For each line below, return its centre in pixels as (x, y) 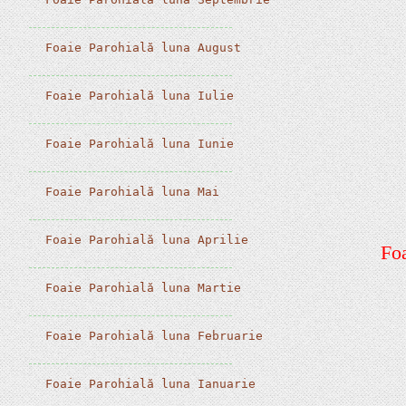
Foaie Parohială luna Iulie (136, 96)
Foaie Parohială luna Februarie (151, 336)
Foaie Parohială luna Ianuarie (147, 384)
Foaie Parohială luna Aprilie (144, 240)
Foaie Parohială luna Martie (140, 288)
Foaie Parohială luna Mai (129, 192)
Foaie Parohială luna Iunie (136, 144)
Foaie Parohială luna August (140, 48)
